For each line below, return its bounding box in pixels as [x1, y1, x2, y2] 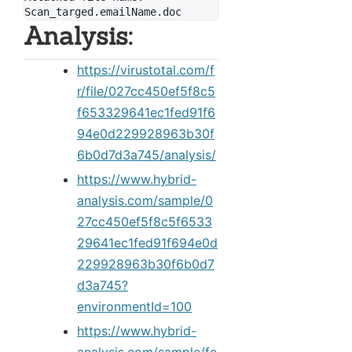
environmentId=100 [77, 299, 192, 315]
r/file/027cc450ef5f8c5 [77, 83, 215, 100]
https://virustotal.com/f [77, 62, 214, 79]
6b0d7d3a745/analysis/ [77, 147, 216, 163]
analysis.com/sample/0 [77, 192, 213, 209]
